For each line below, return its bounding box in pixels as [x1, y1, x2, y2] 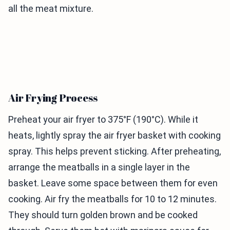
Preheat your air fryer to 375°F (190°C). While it [8, 114, 198, 125]
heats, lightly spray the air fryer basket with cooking [8, 130, 221, 141]
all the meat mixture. [8, 3, 93, 14]
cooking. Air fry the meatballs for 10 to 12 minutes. [8, 194, 217, 204]
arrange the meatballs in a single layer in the [8, 162, 190, 172]
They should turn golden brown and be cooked [8, 209, 198, 220]
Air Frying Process [8, 91, 98, 105]
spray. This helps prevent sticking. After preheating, [8, 146, 221, 157]
